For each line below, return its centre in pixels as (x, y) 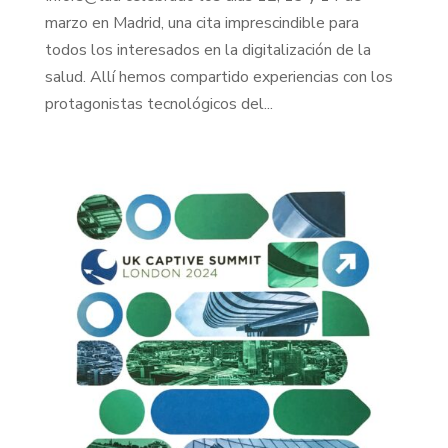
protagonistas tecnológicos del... (158, 103)
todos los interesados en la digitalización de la (207, 49)
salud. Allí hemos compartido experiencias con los (218, 76)
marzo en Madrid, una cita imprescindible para (201, 22)
